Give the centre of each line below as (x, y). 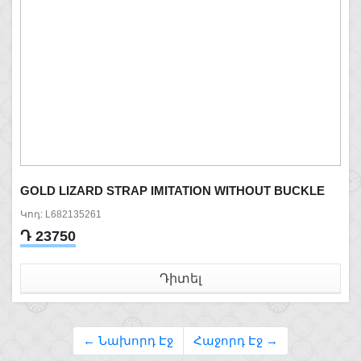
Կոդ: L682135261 (61, 214)
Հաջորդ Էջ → (236, 340)
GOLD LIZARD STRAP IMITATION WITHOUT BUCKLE (172, 191)
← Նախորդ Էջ (128, 340)
